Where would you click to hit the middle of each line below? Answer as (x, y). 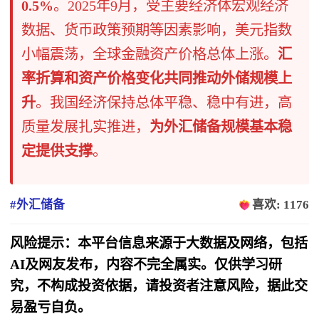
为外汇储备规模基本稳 (221, 126)
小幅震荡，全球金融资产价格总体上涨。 (150, 54)
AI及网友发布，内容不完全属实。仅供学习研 (146, 265)
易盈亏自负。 (51, 308)
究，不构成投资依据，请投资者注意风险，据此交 (159, 286)
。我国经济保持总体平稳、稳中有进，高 (164, 102)
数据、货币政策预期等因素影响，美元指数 (157, 30)
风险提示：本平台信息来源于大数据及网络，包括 (159, 244)
